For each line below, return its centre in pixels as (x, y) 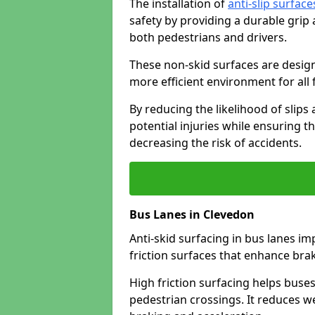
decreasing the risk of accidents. (216, 143)
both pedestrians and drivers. (208, 37)
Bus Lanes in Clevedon (192, 214)
